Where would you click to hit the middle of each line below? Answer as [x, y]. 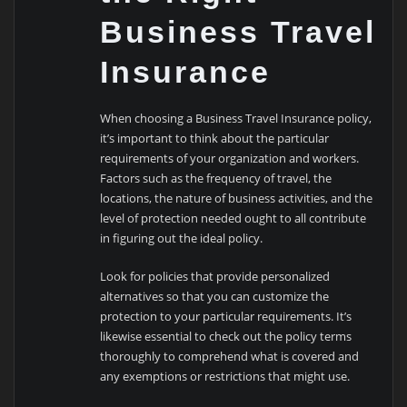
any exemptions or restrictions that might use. [225, 377]
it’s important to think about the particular [215, 139]
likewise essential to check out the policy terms [226, 337]
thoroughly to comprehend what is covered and [230, 357]
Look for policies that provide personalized [215, 277]
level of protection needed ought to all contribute [233, 218]
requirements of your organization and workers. [230, 159]
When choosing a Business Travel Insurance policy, [236, 119]
